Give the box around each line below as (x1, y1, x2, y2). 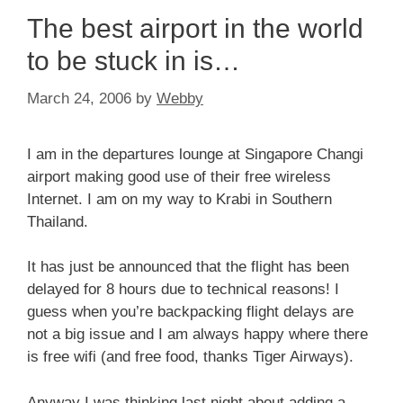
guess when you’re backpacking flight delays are (27, 303, 354, 320)
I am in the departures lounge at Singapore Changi (27, 145, 363, 163)
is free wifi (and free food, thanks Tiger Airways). (27, 348, 354, 365)
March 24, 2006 (27, 89, 131, 107)
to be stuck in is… (27, 46, 240, 76)
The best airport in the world (27, 13, 363, 43)
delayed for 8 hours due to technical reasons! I (27, 281, 339, 298)
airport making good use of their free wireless (27, 167, 331, 185)
